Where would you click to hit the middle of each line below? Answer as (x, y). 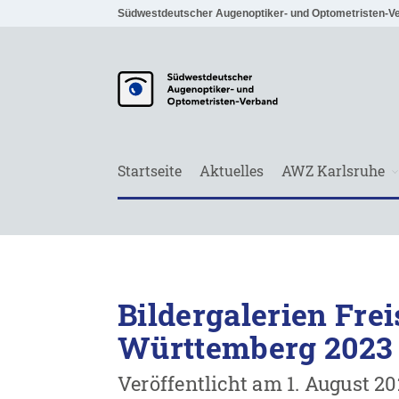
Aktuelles (232, 171)
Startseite (150, 171)
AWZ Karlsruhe (333, 171)
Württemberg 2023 (255, 347)
